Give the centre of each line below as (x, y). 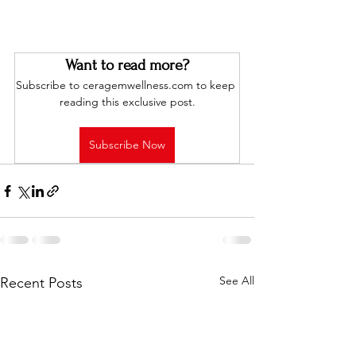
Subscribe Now (127, 145)
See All (237, 281)
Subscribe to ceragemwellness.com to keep (127, 85)
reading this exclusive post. (127, 102)
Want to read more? (127, 65)
